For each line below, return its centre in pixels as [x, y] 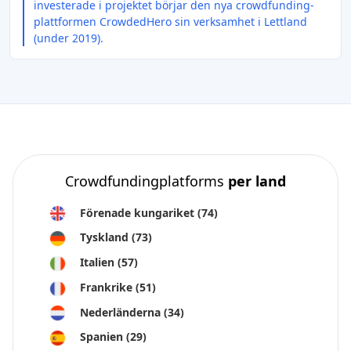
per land [257, 181]
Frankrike [108, 287]
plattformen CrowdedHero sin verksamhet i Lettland [170, 21]
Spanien [103, 337]
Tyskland [106, 237]
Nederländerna [122, 312]
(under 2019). [69, 38]
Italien [99, 262]
